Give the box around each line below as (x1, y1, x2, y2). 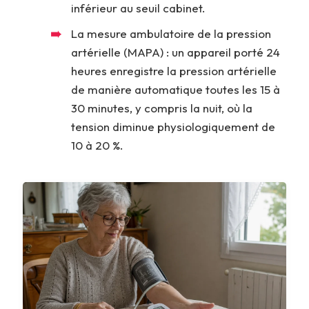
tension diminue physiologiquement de (71, 119, 275, 134)
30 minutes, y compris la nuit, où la (71, 100, 252, 115)
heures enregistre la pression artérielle (71, 63, 277, 78)
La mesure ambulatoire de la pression (71, 26, 271, 41)
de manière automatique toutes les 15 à (71, 81, 280, 97)
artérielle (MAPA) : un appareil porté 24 (71, 44, 280, 59)
